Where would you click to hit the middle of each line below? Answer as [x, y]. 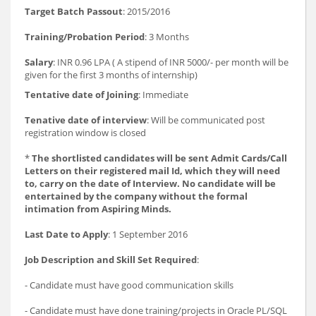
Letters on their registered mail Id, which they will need [152, 170]
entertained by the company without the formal [136, 196]
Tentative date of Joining [81, 94]
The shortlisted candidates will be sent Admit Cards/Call [159, 158]
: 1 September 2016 [148, 234]
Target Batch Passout [74, 11]
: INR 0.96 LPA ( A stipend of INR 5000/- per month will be [171, 62]
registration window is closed [85, 132]
